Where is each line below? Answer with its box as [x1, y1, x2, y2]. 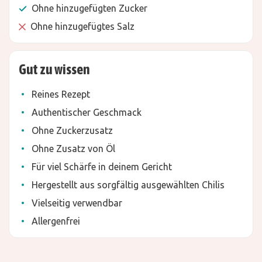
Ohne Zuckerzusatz [32, 125, 113, 136]
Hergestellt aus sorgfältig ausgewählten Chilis [32, 180, 225, 190]
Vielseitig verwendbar [32, 198, 122, 208]
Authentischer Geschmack [32, 107, 144, 118]
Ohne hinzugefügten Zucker [32, 3, 147, 13]
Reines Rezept [32, 89, 90, 99]
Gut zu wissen [19, 61, 90, 77]
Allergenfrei [32, 216, 80, 226]
